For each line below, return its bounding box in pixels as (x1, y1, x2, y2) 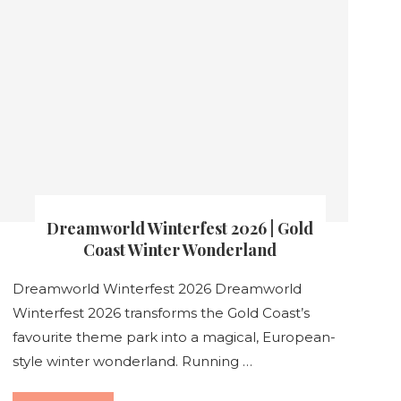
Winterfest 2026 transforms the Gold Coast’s (12, 303, 310, 321)
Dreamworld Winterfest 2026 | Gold (47, 217, 314, 239)
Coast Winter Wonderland (83, 238, 277, 260)
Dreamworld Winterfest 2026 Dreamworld (12, 279, 302, 297)
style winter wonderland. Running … (12, 352, 252, 370)
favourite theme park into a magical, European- (12, 328, 336, 346)
